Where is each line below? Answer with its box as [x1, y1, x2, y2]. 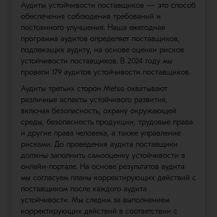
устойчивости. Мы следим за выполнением [20, 195, 170, 204]
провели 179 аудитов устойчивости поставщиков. [20, 67, 190, 77]
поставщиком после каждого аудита [20, 184, 147, 193]
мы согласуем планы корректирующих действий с [20, 173, 196, 182]
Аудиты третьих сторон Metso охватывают [20, 84, 168, 93]
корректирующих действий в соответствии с [20, 206, 177, 216]
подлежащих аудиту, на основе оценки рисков [20, 45, 184, 54]
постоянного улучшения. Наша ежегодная [20, 23, 165, 32]
